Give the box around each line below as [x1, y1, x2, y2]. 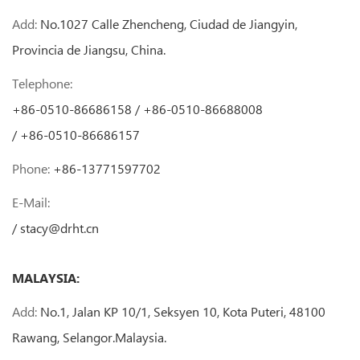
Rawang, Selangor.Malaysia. [12, 328, 166, 346]
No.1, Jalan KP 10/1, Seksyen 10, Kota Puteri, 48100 [37, 302, 325, 320]
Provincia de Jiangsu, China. [12, 40, 166, 58]
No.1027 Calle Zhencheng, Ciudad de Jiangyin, [37, 14, 297, 32]
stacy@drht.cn [20, 219, 99, 236]
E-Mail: [12, 193, 50, 211]
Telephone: [12, 74, 72, 92]
